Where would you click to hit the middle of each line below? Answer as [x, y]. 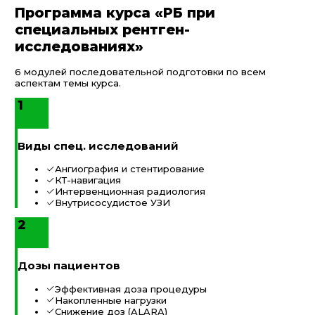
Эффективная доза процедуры [131, 289]
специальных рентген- [102, 29]
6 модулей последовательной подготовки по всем [140, 71]
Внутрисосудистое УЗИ [112, 203]
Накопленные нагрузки [111, 300]
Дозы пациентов [69, 266]
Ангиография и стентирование [130, 169]
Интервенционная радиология [130, 192]
